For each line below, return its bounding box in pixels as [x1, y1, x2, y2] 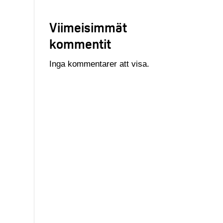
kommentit [49, 36, 111, 52]
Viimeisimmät [49, 19, 127, 36]
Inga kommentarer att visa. [49, 59, 149, 69]
